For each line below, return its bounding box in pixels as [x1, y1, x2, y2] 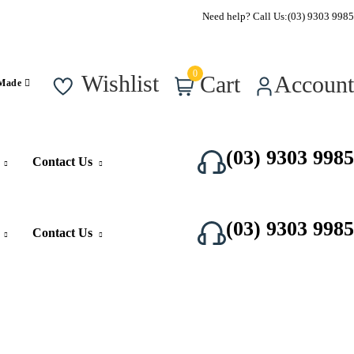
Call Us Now [134, 9, 194, 21]
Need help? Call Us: [202, 9, 288, 22]
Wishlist [81, 70, 159, 97]
